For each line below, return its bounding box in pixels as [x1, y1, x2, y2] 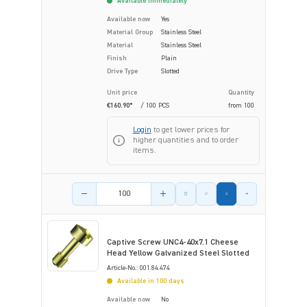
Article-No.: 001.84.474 [107, 264, 170, 271]
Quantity [228, 88, 254, 96]
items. [132, 146, 156, 155]
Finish [107, 54, 127, 62]
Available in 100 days [115, 277, 184, 284]
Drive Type [107, 67, 138, 75]
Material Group [107, 28, 153, 36]
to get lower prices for [151, 125, 230, 134]
